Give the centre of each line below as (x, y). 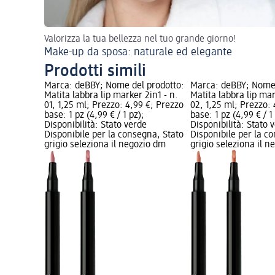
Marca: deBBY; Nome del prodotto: (114, 86)
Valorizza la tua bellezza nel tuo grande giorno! (140, 39)
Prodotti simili (95, 71)
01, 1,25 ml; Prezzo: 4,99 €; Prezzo (114, 105)
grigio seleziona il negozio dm (105, 145)
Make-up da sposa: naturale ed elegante (138, 52)
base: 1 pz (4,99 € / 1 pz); (94, 115)
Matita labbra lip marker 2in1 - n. (111, 95)
